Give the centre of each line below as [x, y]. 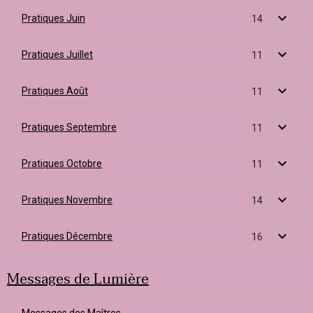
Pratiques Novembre [67, 200]
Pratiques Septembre [69, 127]
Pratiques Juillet [57, 54]
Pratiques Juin [53, 18]
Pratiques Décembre [67, 236]
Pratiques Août [55, 91]
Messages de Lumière [78, 279]
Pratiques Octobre [62, 163]
